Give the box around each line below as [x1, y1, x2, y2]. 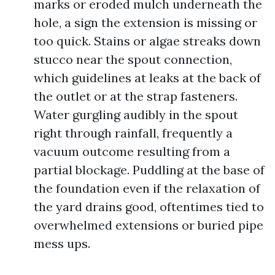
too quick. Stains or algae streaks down [34, 33, 261, 48]
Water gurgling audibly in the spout [34, 107, 238, 122]
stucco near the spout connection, [34, 52, 232, 67]
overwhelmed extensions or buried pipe [34, 217, 263, 233]
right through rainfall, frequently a [34, 125, 233, 141]
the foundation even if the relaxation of [34, 180, 260, 196]
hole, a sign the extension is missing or [34, 15, 257, 30]
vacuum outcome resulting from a [34, 144, 230, 159]
